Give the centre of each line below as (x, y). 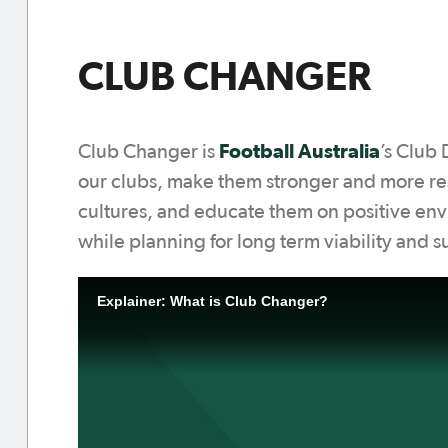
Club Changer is (148, 152)
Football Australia (299, 151)
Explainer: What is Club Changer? (212, 301)
